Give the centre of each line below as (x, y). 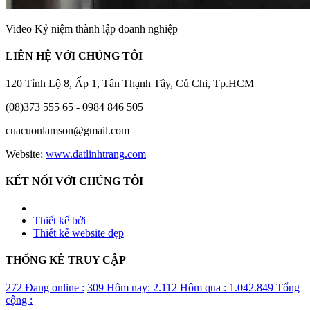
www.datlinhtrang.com (96, 154)
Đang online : (53, 287)
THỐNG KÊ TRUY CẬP (66, 260)
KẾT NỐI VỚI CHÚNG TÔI (74, 181)
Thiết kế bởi (60, 221)
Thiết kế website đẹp (79, 233)
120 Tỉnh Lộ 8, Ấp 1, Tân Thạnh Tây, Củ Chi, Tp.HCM (130, 83)
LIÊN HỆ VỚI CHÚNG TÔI (74, 56)
